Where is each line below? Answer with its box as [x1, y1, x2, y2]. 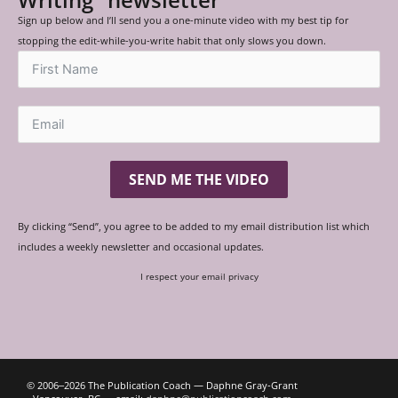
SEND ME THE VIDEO [129, 170, 269, 190]
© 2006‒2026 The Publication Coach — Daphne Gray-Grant [27, 378, 298, 392]
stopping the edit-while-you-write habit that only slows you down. [18, 34, 326, 48]
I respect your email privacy [139, 270, 259, 283]
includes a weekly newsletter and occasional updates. [18, 240, 264, 254]
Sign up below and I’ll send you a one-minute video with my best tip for [18, 13, 349, 28]
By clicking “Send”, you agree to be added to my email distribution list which [18, 219, 370, 234]
